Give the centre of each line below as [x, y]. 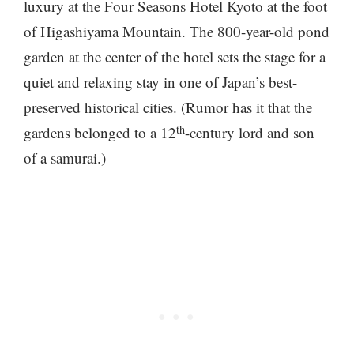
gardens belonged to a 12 [100, 132]
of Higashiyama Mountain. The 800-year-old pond [177, 31]
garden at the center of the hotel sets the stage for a [175, 56]
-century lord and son [250, 132]
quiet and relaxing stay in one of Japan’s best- [160, 82]
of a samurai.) [65, 158]
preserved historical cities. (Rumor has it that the [168, 107]
